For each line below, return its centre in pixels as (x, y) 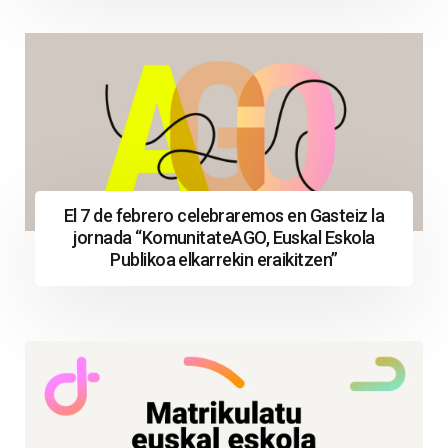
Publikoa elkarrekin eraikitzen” (224, 260)
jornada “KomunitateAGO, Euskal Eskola (224, 238)
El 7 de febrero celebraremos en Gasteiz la (224, 216)
